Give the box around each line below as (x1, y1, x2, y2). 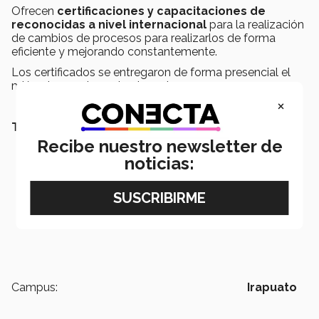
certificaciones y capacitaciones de (57, 4, 266, 19)
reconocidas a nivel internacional (11, 18, 206, 32)
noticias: (125, 153, 194, 174)
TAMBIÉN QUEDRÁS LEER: (11, 120, 159, 135)
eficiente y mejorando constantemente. (11, 45, 217, 59)
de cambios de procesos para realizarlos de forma (11, 31, 276, 46)
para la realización (206, 18, 304, 32)
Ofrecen (11, 4, 57, 19)
